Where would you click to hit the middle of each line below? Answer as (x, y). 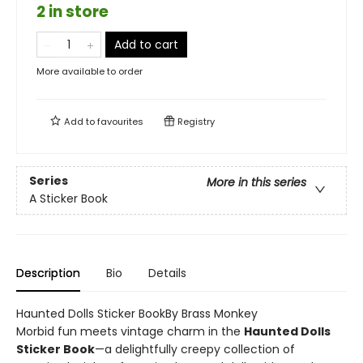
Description (48, 273)
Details (167, 273)
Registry (195, 122)
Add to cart (146, 45)
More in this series (256, 183)
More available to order (90, 71)
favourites (120, 122)
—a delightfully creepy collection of (195, 349)
